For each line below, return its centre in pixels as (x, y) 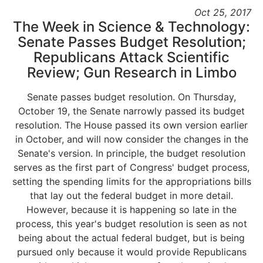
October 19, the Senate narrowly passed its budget (131, 111)
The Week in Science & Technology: (131, 27)
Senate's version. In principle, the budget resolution (131, 153)
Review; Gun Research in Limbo (131, 73)
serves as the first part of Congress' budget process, (131, 167)
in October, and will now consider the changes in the (131, 139)
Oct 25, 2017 (223, 12)
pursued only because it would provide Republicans (131, 252)
